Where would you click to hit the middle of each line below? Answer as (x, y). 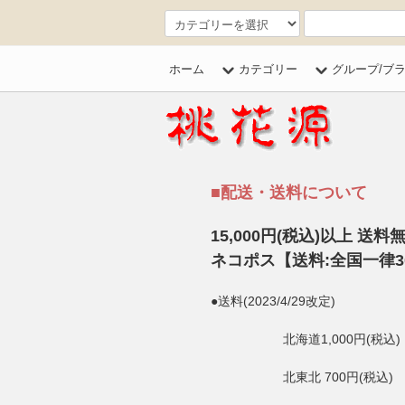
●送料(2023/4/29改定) (273, 301)
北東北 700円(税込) (338, 377)
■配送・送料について (289, 193)
